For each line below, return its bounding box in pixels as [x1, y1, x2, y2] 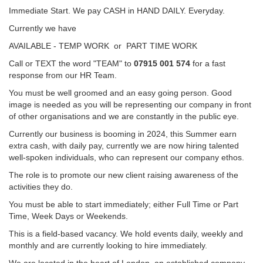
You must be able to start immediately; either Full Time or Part [9, 200, 238, 209]
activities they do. [9, 182, 73, 191]
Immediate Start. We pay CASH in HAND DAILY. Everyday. [9, 6, 225, 15]
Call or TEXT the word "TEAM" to [9, 59, 134, 68]
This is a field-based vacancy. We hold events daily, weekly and [9, 229, 243, 238]
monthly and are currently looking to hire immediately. [9, 241, 207, 250]
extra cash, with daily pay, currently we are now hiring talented [9, 141, 239, 150]
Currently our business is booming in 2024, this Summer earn [9, 129, 237, 139]
